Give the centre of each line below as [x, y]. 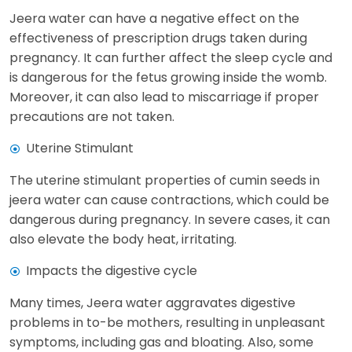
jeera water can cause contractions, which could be [169, 200]
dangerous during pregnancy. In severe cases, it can [170, 219]
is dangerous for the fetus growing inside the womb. [168, 77]
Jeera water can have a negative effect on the [154, 18]
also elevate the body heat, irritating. [125, 239]
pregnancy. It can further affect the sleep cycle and [171, 57]
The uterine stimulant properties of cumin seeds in [165, 180]
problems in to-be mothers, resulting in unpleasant [167, 322]
